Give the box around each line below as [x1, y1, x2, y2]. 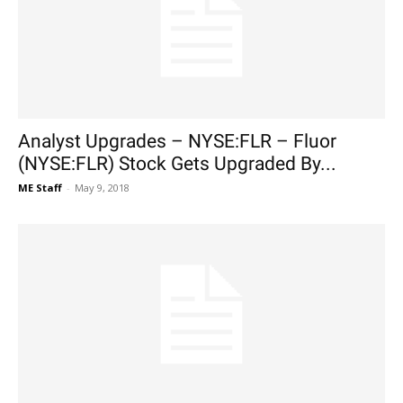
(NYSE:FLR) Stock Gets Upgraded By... [18, 153, 336, 175]
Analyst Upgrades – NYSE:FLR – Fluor [18, 130, 336, 153]
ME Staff [18, 181, 62, 195]
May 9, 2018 [75, 181, 130, 195]
